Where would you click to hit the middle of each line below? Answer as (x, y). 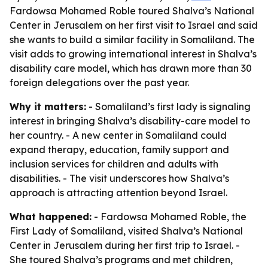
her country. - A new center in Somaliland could (118, 135)
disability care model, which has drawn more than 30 (131, 68)
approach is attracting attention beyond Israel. (118, 193)
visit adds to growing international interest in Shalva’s (133, 54)
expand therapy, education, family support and (119, 150)
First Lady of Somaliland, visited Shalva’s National (126, 231)
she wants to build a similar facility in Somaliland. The (132, 39)
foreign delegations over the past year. (99, 83)
